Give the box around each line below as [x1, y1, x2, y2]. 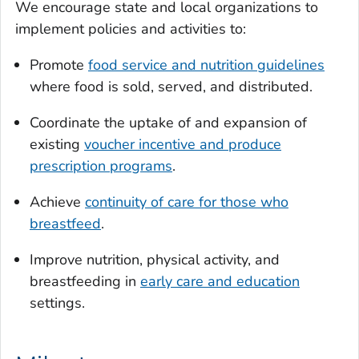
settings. [30, 293, 85, 313]
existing [30, 135, 84, 155]
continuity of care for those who [85, 192, 288, 212]
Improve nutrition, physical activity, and [30, 250, 280, 270]
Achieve [30, 192, 85, 212]
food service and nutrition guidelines [88, 55, 325, 75]
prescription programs [30, 156, 172, 176]
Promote [30, 55, 88, 75]
